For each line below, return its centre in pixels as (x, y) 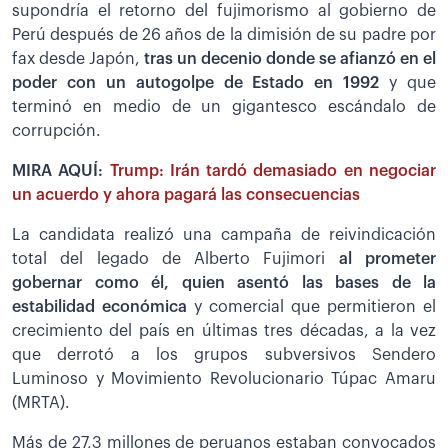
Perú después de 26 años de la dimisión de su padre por (224, 34)
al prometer (381, 258)
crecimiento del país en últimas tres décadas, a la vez (224, 330)
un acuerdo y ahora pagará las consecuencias (186, 194)
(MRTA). (41, 402)
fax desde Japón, (76, 58)
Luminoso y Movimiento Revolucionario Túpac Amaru (224, 378)
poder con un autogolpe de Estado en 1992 (196, 82)
